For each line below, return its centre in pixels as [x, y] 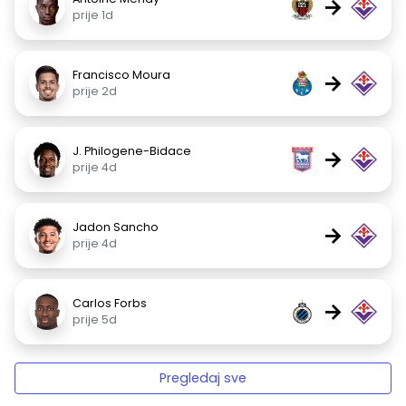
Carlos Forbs [110, 303]
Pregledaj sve [203, 378]
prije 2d [95, 91]
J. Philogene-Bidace [132, 151]
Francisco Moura [121, 75]
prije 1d [93, 15]
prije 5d [95, 319]
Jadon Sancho [116, 227]
